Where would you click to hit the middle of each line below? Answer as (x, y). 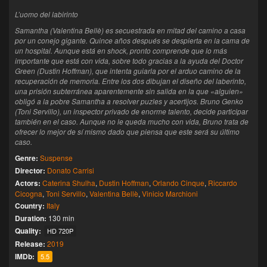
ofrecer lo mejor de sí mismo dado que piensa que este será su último (127, 131)
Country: (31, 206)
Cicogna (29, 193)
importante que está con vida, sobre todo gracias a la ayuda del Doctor (129, 60)
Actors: (29, 183)
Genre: (27, 158)
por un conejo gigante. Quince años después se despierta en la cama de (132, 40)
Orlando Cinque (178, 183)
